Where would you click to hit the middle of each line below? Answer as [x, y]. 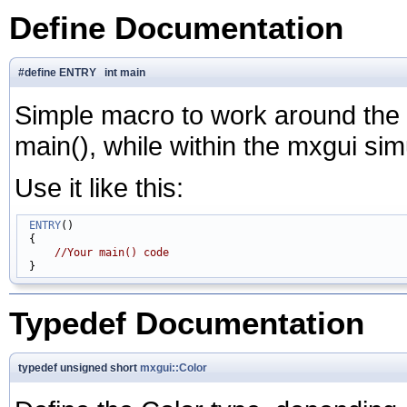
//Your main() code [112, 252]
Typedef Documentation [187, 323]
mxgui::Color [174, 367]
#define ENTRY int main [82, 72]
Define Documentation [176, 28]
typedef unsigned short [79, 367]
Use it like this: [99, 187]
